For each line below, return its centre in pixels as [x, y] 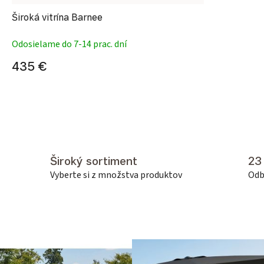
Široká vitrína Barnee [57, 17]
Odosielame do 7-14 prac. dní [69, 44]
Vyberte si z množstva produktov [116, 175]
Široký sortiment [94, 161]
